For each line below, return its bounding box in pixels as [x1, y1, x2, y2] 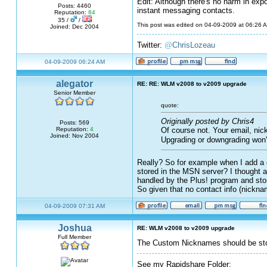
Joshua [57, 223, 92, 233]
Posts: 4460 [58, 2, 91, 9]
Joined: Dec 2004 [50, 23, 99, 30]
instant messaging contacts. [137, 5, 235, 15]
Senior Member [54, 89, 95, 96]
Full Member [58, 234, 91, 240]
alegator [56, 79, 93, 89]
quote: [161, 101, 179, 108]
